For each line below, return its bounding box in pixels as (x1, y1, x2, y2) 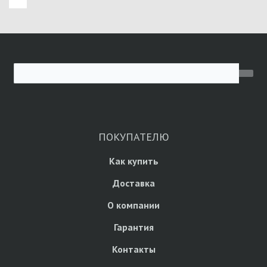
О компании (107, 199, 160, 212)
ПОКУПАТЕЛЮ (98, 130, 169, 144)
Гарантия (113, 221, 154, 234)
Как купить (108, 155, 159, 167)
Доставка (112, 177, 155, 190)
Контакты (111, 243, 156, 256)
